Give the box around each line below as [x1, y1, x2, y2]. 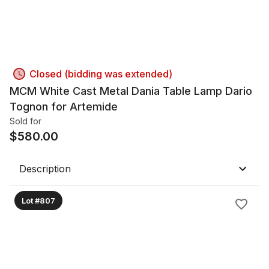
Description [19, 163, 71, 175]
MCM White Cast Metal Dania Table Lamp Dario [10, 85, 252, 97]
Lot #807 [22, 195, 55, 205]
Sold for [10, 116, 41, 126]
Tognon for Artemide [10, 100, 118, 113]
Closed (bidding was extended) [29, 68, 172, 80]
